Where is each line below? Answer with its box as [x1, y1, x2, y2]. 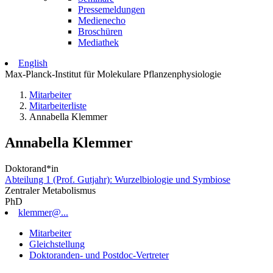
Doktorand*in [5, 163, 58, 174]
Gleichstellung [29, 238, 85, 249]
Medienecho [78, 15, 126, 26]
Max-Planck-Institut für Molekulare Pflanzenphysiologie [5, 69, 221, 79]
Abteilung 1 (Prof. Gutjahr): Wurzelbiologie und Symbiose [5, 174, 230, 185]
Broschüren [78, 26, 122, 37]
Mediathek [78, 37, 119, 48]
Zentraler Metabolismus [5, 185, 96, 196]
